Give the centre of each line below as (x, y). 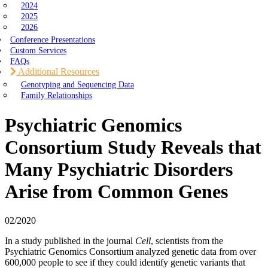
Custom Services (38, 50)
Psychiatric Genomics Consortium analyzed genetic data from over (130, 251)
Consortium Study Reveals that (133, 147)
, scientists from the (187, 240)
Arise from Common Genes (116, 191)
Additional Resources (58, 71)
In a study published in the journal (70, 240)
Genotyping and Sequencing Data (77, 84)
